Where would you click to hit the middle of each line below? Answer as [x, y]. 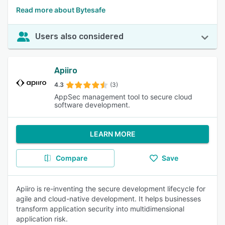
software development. [92, 105]
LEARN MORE [113, 134]
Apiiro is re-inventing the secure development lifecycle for [111, 189]
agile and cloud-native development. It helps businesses [108, 199]
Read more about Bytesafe [61, 10]
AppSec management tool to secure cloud [123, 97]
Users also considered [79, 36]
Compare [71, 158]
